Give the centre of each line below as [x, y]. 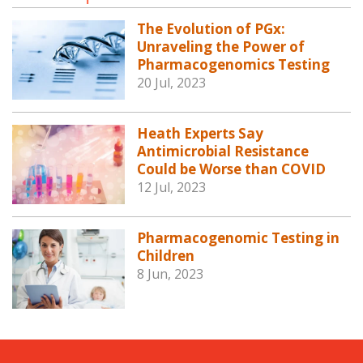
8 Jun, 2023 [171, 273]
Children [166, 255]
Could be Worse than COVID [232, 169]
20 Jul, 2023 [172, 83]
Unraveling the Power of [221, 47]
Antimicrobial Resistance [223, 151]
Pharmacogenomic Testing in [239, 237]
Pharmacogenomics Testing [234, 65]
